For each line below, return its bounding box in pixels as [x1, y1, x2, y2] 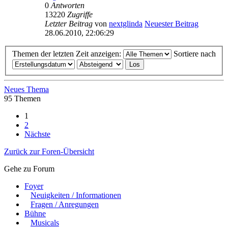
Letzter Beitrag [45, 19, 95, 28]
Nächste [24, 130, 50, 139]
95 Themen [4, 94, 41, 103]
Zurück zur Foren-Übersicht [4, 147, 94, 156]
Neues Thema [4, 85, 49, 94]
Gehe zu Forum [4, 164, 54, 174]
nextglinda [109, 19, 142, 28]
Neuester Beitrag [145, 19, 198, 28]
